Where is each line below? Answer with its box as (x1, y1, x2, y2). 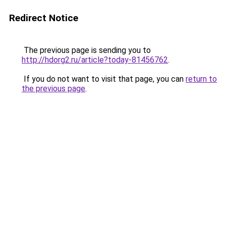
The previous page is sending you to (22, 45, 151, 55)
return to (186, 74, 217, 84)
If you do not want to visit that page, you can (22, 74, 186, 84)
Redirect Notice (9, 12, 78, 24)
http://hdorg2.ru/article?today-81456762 (22, 55, 168, 65)
